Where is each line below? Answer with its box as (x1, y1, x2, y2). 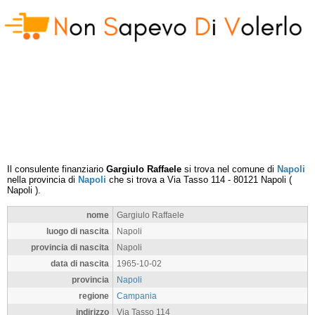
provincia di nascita (31, 243, 109, 252)
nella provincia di (7, 174, 78, 185)
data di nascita (51, 259, 109, 268)
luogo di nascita (46, 226, 109, 236)
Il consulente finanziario (7, 164, 106, 174)
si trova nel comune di (181, 164, 277, 174)
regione (79, 291, 109, 300)
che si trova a (106, 174, 167, 185)
